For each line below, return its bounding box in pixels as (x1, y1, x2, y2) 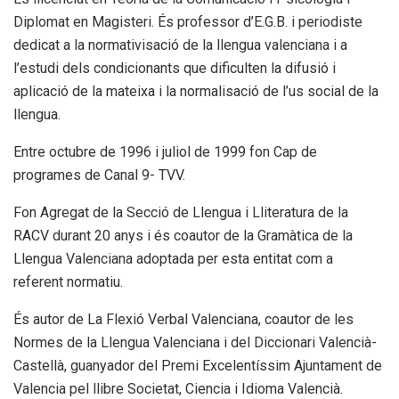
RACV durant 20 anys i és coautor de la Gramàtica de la (13, 227, 353, 245)
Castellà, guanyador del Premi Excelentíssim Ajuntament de (13, 357, 382, 375)
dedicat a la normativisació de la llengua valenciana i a (13, 37, 347, 54)
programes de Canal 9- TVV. (13, 167, 185, 184)
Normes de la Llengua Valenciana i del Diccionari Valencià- (13, 334, 377, 352)
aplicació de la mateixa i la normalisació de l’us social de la (13, 83, 379, 101)
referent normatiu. (13, 273, 123, 291)
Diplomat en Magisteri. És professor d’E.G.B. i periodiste (13, 13, 362, 31)
